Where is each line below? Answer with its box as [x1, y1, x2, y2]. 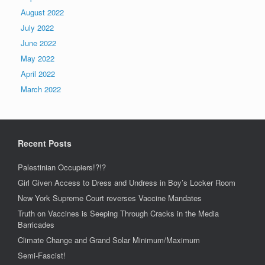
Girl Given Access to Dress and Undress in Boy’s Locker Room [18, 176, 235, 188]
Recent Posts [18, 137, 72, 149]
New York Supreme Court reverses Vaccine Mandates [18, 192, 202, 203]
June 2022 [21, 37, 56, 49]
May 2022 [21, 52, 54, 64]
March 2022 [21, 83, 61, 95]
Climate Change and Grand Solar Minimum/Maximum [18, 234, 200, 245]
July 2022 [21, 21, 54, 33]
